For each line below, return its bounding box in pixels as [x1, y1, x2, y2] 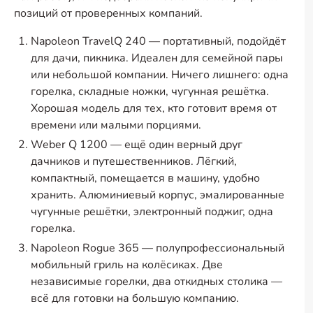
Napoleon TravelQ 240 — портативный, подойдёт [31, 34, 286, 49]
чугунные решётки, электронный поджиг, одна [31, 204, 273, 219]
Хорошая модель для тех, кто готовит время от [31, 101, 277, 116]
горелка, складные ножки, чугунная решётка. [31, 84, 269, 99]
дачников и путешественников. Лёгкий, [31, 154, 237, 169]
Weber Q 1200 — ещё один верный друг [31, 137, 242, 152]
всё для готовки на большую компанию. [31, 291, 239, 306]
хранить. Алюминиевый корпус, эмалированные [31, 187, 284, 203]
